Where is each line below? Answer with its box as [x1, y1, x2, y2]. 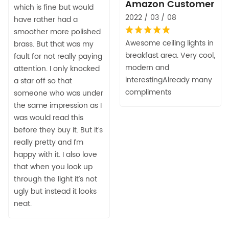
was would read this [14, 112, 83, 124]
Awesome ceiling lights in [125, 37, 214, 50]
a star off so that [14, 75, 72, 87]
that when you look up [14, 161, 93, 173]
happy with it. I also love [14, 149, 97, 161]
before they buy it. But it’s [14, 124, 103, 136]
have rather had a [14, 14, 78, 26]
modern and [125, 62, 169, 74]
